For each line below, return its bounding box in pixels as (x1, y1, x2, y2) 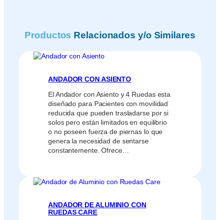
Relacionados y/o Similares (74, 30, 195, 41)
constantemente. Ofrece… (48, 146, 129, 155)
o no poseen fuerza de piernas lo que (48, 128, 163, 136)
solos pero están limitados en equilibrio (48, 118, 167, 127)
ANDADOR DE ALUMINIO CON (48, 200, 146, 209)
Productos (25, 30, 74, 41)
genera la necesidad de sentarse (48, 137, 149, 145)
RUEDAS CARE (48, 208, 97, 216)
